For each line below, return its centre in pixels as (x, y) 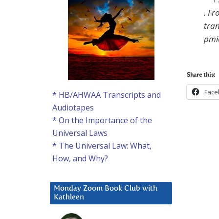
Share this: (201, 75)
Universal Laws (80, 133)
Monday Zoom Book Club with (106, 189)
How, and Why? (80, 159)
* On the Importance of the (102, 120)
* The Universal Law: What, (102, 146)
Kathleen (69, 197)
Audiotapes (73, 108)
